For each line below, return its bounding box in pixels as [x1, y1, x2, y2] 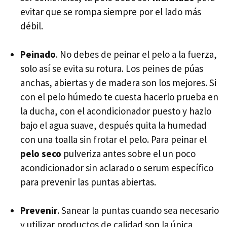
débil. [20, 20, 43, 32]
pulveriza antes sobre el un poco [61, 147, 196, 160]
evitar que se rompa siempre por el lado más [20, 6, 201, 18]
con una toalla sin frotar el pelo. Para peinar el [20, 133, 207, 146]
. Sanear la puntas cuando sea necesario [57, 204, 219, 217]
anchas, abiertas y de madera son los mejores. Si [20, 77, 216, 89]
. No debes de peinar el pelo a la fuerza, [56, 48, 217, 61]
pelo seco [20, 147, 61, 160]
